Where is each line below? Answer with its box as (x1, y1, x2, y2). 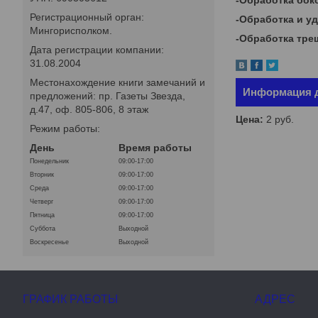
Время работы (119, 142, 192, 154)
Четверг (30, 198, 53, 206)
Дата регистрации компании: (30, 44, 164, 56)
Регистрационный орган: (30, 11, 144, 23)
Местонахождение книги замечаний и (30, 77, 205, 89)
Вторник (30, 171, 54, 179)
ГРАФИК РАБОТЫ (23, 293, 118, 306)
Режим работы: (30, 123, 100, 135)
